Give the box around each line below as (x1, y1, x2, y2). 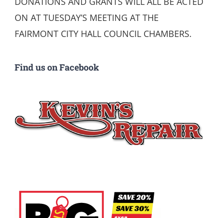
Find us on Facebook (15, 61, 99, 73)
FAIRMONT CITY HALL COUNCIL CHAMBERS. (15, 28, 192, 39)
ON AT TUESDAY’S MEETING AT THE (15, 12, 159, 23)
